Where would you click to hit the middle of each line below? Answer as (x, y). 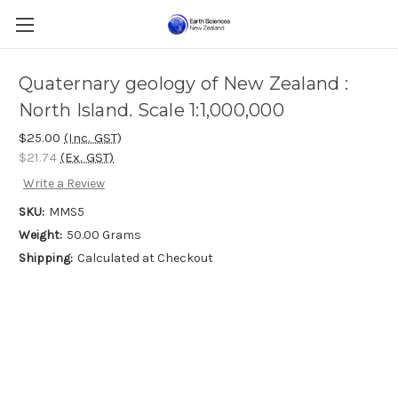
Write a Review (64, 184)
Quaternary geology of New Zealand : (183, 84)
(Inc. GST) (93, 138)
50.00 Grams (103, 235)
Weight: (40, 235)
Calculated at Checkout (145, 259)
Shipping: (46, 259)
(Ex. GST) (87, 157)
